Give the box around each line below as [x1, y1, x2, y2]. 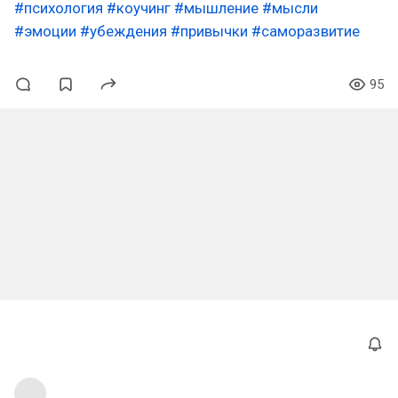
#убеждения [80, 22, 167, 40]
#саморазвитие [251, 22, 360, 40]
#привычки [171, 22, 248, 40]
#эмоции [14, 22, 76, 40]
